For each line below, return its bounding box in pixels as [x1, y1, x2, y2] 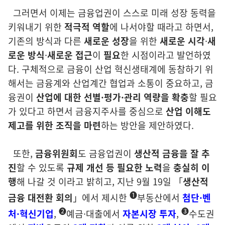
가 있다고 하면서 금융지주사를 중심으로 [8, 104, 166, 118]
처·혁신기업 [8, 206, 54, 220]
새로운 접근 [47, 48, 92, 62]
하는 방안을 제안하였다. [101, 118, 194, 132]
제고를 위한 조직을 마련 [8, 118, 101, 132]
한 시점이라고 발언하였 [121, 48, 211, 62]
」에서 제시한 [73, 190, 130, 204]
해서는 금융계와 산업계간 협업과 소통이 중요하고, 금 [8, 76, 213, 90]
